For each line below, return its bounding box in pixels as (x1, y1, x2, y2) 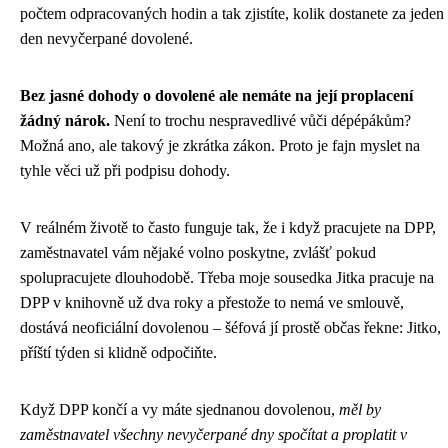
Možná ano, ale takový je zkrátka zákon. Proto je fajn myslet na (20, 136, 420, 154)
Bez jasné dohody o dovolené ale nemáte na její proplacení (20, 86, 413, 104)
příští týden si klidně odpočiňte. (20, 343, 217, 361)
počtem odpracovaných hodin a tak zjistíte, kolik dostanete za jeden (20, 4, 444, 22)
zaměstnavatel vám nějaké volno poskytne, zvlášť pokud (20, 243, 376, 261)
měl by (339, 400, 381, 418)
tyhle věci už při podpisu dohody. (20, 161, 230, 179)
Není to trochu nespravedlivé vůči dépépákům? (110, 111, 411, 129)
